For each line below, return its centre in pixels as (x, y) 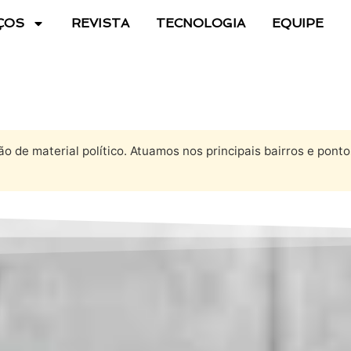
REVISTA (101, 23)
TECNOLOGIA (201, 23)
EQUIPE (298, 23)
